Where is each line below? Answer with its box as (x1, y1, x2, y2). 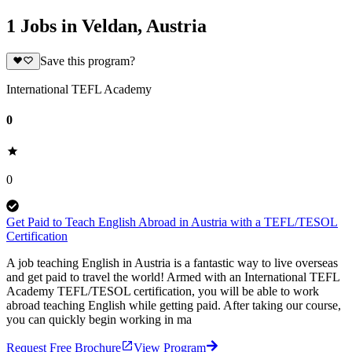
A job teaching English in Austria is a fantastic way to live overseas (6, 255, 338, 269)
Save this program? (39, 54, 135, 68)
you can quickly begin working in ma (6, 312, 192, 326)
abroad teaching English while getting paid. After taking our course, (6, 298, 341, 312)
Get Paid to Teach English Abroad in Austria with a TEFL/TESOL (6, 214, 338, 229)
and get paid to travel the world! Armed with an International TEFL (6, 269, 339, 284)
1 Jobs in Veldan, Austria (6, 15, 207, 36)
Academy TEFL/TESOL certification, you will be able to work (6, 284, 319, 298)
